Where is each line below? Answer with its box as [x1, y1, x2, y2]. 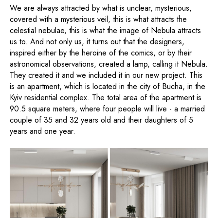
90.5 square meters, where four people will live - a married [10, 103, 205, 115]
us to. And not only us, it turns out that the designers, [10, 36, 184, 48]
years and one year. [10, 126, 75, 137]
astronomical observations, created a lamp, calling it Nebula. [10, 58, 208, 70]
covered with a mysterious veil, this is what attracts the [10, 14, 187, 25]
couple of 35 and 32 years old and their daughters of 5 [10, 114, 193, 126]
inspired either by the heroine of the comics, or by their [10, 47, 192, 59]
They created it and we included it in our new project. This [10, 70, 202, 81]
